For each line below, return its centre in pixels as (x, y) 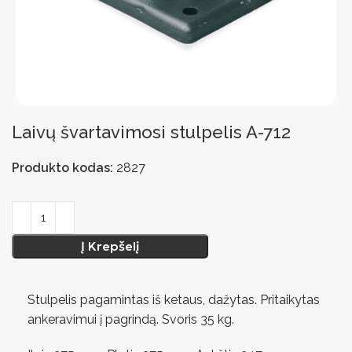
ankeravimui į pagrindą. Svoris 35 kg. (132, 319)
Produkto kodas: (64, 168)
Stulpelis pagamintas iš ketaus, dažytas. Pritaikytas (174, 300)
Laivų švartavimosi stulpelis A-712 (151, 132)
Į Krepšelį (110, 246)
